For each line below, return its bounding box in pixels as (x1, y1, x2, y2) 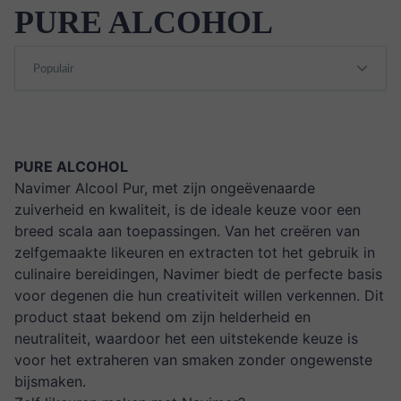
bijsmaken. (14, 372, 86, 390)
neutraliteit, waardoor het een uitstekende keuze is (14, 329, 358, 347)
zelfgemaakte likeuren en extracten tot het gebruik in (14, 243, 375, 261)
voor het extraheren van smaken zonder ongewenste (14, 351, 372, 369)
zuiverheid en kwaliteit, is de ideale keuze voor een (14, 200, 361, 218)
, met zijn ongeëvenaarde (144, 179, 315, 197)
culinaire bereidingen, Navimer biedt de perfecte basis (14, 265, 382, 283)
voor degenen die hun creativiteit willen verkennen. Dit (14, 286, 384, 304)
